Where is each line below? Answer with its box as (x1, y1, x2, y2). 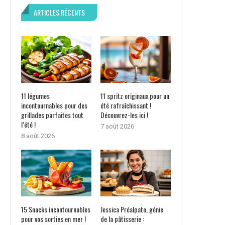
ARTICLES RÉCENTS (34, 7, 85, 18)
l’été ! (21, 119, 36, 130)
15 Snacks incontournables (21, 204, 90, 215)
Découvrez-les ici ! (100, 109, 148, 121)
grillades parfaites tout (21, 109, 83, 121)
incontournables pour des (21, 100, 87, 111)
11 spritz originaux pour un (100, 90, 169, 101)
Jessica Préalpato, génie (100, 204, 163, 215)
